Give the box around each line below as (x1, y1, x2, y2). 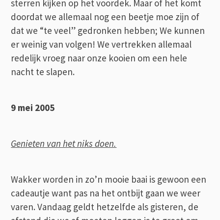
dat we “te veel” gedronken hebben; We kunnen (11, 24, 205, 36)
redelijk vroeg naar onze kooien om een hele (11, 52, 188, 64)
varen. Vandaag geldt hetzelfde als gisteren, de (11, 200, 199, 213)
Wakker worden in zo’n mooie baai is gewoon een (11, 173, 207, 185)
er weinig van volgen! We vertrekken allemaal (11, 38, 192, 50)
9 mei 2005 (11, 101, 55, 113)
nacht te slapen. (11, 65, 75, 78)
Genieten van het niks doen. (11, 137, 117, 149)
